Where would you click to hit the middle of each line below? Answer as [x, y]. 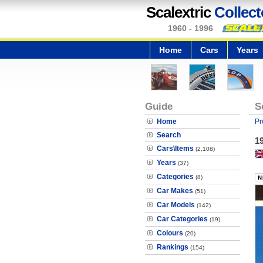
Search [169, 135]
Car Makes [175, 191]
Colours [170, 233]
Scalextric [180, 12]
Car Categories [182, 219]
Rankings [173, 247]
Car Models [176, 205]
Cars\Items [175, 149]
